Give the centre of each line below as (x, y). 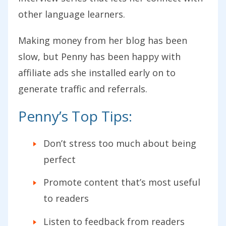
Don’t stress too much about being (120, 143)
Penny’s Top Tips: (75, 116)
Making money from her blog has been (103, 40)
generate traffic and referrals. (83, 89)
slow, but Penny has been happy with (99, 56)
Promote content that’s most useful (122, 182)
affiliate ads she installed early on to (97, 72)
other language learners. (72, 14)
